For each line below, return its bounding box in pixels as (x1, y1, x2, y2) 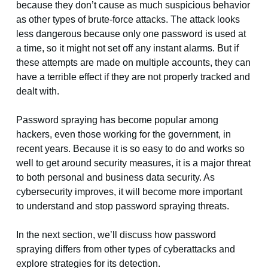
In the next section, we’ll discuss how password (16, 230, 216, 240)
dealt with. (16, 86, 59, 97)
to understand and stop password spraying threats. (16, 201, 229, 212)
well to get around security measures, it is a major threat (16, 158, 251, 169)
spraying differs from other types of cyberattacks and (16, 244, 235, 255)
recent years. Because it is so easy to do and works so (16, 144, 245, 154)
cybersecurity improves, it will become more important (16, 187, 242, 197)
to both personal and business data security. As (16, 172, 215, 183)
